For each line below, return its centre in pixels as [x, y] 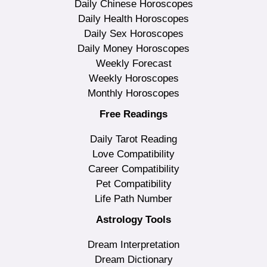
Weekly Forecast [133, 64]
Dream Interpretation [133, 245]
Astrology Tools [133, 220]
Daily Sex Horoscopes [133, 34]
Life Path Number [133, 199]
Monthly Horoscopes [133, 94]
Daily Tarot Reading [133, 139]
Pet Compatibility [133, 184]
